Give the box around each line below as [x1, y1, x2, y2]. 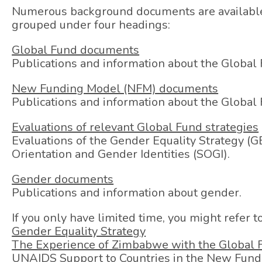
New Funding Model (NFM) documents [12, 80, 219, 96]
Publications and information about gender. [12, 184, 242, 201]
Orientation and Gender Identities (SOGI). [12, 146, 230, 162]
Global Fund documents [12, 42, 140, 58]
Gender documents [12, 171, 114, 187]
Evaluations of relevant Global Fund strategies [12, 119, 259, 135]
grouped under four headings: [12, 16, 171, 33]
